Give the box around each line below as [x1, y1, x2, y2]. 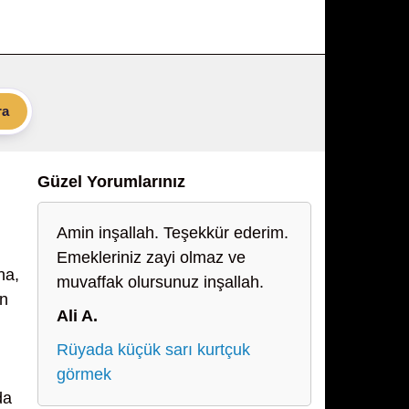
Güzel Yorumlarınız [37, 173, 185, 191]
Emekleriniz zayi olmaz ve [57, 248, 246, 267]
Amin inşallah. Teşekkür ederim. [57, 224, 288, 242]
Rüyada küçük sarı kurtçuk [57, 341, 250, 359]
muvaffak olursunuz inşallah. [57, 273, 264, 291]
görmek [57, 365, 111, 383]
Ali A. [57, 307, 98, 325]
